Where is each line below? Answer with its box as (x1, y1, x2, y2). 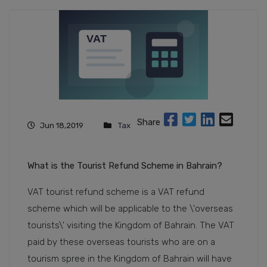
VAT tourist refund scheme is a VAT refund (27, 187, 204, 198)
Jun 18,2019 (40, 121, 83, 131)
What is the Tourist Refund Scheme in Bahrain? (27, 160, 222, 172)
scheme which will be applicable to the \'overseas (27, 203, 233, 215)
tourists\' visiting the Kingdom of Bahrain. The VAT (27, 220, 234, 231)
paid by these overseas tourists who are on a (27, 237, 215, 248)
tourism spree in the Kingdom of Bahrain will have (27, 253, 232, 265)
